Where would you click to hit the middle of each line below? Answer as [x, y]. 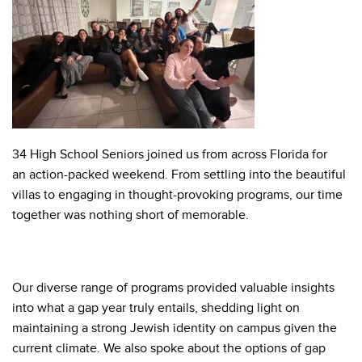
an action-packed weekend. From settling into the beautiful [179, 175]
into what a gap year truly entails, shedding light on [156, 308]
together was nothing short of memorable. [130, 215]
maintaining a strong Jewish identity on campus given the [175, 328]
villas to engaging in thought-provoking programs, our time [177, 195]
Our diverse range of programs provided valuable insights [173, 288]
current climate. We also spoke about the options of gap [169, 348]
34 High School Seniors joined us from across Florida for [170, 154]
